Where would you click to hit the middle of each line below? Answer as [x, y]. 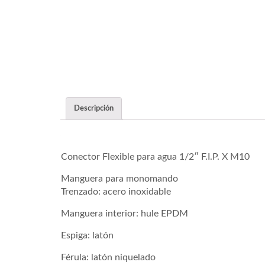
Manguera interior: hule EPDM [125, 214]
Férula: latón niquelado [108, 258]
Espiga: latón [87, 236]
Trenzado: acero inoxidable [116, 192]
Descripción [94, 108]
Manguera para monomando [119, 179]
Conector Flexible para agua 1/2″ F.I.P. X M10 [155, 157]
